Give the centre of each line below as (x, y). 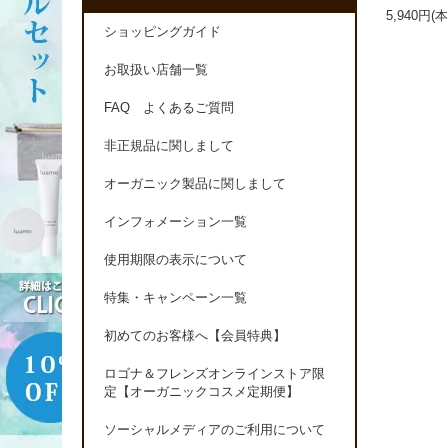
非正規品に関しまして (169, 146)
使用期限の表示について (175, 260)
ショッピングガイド (162, 32)
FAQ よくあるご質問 (169, 108)
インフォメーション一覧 (175, 222)
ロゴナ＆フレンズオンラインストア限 (214, 374)
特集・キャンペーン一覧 (175, 298)
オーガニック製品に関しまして (195, 184)
